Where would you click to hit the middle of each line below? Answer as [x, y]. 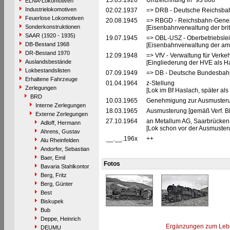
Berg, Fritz [53, 175]
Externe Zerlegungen [61, 114]
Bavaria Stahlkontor [65, 166]
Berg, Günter [56, 184]
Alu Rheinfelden [60, 140]
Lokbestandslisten [47, 70]
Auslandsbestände [48, 62]
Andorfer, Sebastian [65, 149]
